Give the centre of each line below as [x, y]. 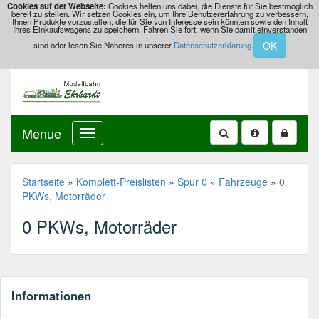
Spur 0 [192, 181]
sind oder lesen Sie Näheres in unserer [103, 45]
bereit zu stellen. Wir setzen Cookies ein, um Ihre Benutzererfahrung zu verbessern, [159, 13]
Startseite [43, 181]
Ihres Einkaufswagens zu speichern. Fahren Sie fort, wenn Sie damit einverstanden [159, 29]
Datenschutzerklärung [212, 45]
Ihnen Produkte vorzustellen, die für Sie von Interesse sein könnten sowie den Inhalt [159, 21]
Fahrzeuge [243, 181]
